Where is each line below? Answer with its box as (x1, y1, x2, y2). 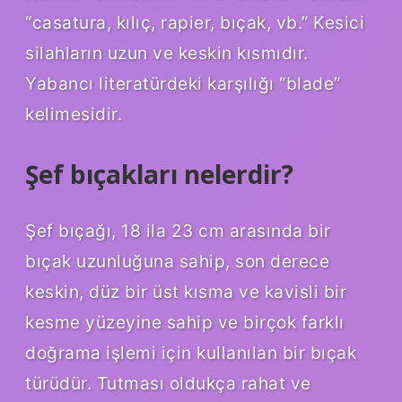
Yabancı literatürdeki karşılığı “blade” (25, 72, 341, 94)
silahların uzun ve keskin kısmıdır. (25, 41, 309, 64)
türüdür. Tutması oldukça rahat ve (25, 372, 311, 395)
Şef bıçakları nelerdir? (25, 156, 293, 191)
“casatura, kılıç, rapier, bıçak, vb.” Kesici (25, 11, 364, 33)
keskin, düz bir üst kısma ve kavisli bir (25, 281, 346, 303)
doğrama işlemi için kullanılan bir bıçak (25, 342, 356, 364)
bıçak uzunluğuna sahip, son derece (25, 250, 329, 273)
